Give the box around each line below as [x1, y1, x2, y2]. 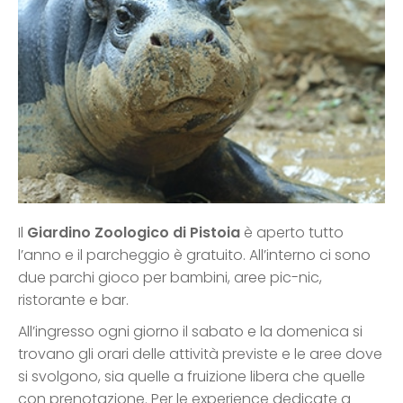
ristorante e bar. [18, 290, 129, 311]
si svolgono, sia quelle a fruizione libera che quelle [18, 366, 365, 388]
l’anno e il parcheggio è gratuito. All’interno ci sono [18, 245, 371, 266]
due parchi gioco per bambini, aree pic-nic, [18, 267, 322, 289]
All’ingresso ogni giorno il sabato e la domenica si [18, 321, 363, 343]
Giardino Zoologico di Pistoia [27, 222, 240, 244]
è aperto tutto [240, 222, 344, 244]
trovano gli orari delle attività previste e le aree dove [18, 344, 382, 365]
